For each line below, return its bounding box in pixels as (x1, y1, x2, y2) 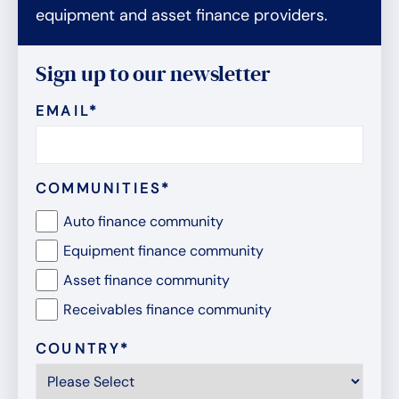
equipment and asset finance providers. (36, 4, 328, 27)
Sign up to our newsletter (36, 61, 271, 88)
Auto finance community (63, 212, 224, 232)
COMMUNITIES (36, 179, 162, 199)
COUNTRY (36, 339, 121, 359)
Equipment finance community (63, 241, 264, 261)
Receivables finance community (63, 300, 272, 320)
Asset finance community (63, 271, 230, 290)
